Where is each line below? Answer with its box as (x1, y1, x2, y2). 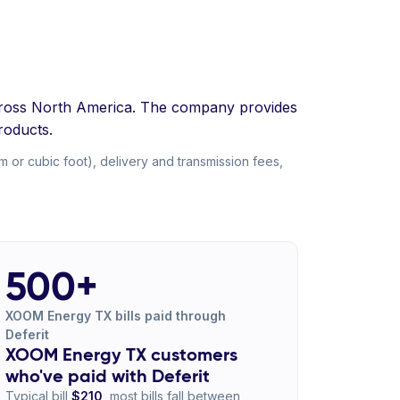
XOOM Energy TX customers (4, 343, 237, 366)
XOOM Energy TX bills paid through (4, 308, 226, 323)
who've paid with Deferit (4, 364, 210, 387)
